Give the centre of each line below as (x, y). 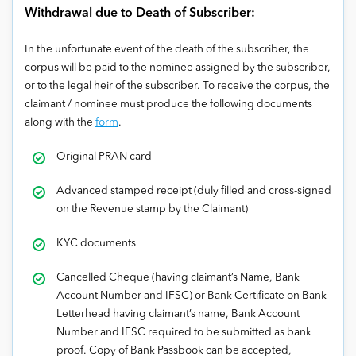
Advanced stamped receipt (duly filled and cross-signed (194, 192)
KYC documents (97, 244)
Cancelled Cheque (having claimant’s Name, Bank (178, 278)
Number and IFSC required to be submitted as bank (184, 333)
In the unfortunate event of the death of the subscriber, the (167, 50)
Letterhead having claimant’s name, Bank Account (178, 315)
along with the (60, 123)
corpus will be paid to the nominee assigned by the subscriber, (178, 68)
